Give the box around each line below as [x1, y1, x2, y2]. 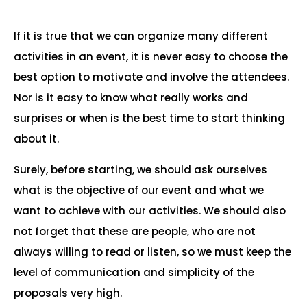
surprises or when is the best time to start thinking [14, 111, 285, 125]
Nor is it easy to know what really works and [14, 90, 248, 105]
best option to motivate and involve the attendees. [14, 70, 289, 84]
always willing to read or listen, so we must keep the [14, 245, 291, 259]
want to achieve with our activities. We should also [14, 204, 286, 218]
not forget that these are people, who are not [14, 224, 256, 238]
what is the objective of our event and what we [14, 183, 264, 197]
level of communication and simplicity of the [14, 265, 254, 280]
